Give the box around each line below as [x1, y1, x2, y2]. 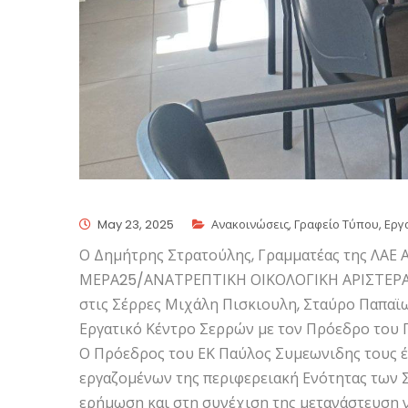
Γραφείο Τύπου [294, 215, 379, 233]
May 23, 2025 [97, 215, 174, 233]
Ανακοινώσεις [211, 215, 289, 233]
